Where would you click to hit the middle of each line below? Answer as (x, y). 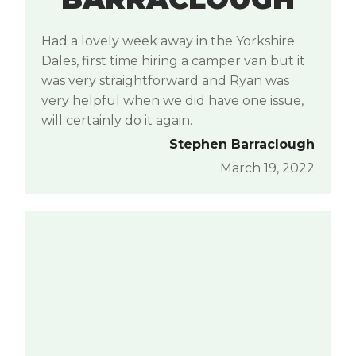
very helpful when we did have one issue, (172, 101)
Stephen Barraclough (242, 145)
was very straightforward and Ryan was (165, 81)
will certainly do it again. (117, 121)
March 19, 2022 (267, 168)
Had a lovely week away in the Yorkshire (168, 41)
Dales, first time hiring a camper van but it (173, 61)
